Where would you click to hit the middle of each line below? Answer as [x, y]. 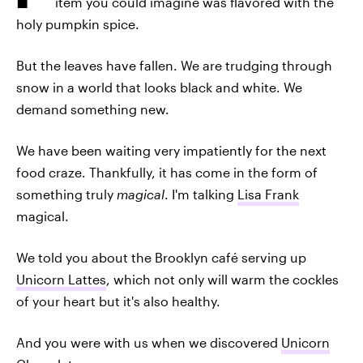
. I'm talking [201, 194]
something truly [66, 194]
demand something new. [93, 109]
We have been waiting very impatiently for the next [171, 150]
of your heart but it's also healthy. [118, 301]
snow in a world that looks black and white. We [159, 87]
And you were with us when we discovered [149, 342]
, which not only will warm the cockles [222, 279]
